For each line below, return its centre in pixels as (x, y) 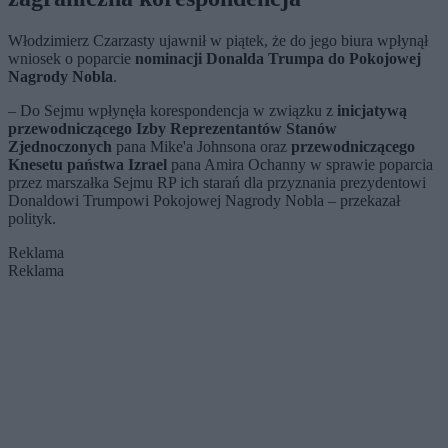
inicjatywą (372, 111)
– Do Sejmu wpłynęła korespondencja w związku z (172, 111)
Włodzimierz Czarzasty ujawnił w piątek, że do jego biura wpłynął (218, 41)
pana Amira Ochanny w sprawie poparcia (300, 165)
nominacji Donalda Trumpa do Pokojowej (278, 59)
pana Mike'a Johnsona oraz (201, 147)
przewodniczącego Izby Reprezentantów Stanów (172, 129)
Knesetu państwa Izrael (87, 165)
